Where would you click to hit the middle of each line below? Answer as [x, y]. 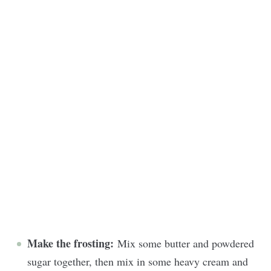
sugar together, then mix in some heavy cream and [138, 261]
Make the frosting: [72, 243]
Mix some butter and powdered [186, 243]
